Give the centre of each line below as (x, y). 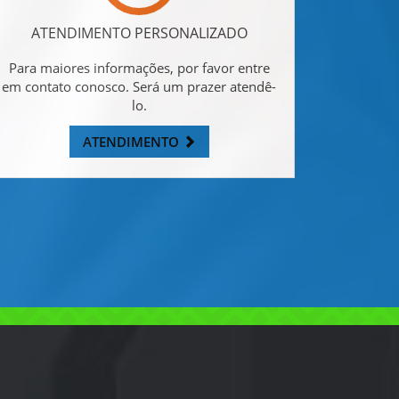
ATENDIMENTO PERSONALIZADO (139, 33)
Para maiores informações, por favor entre (139, 67)
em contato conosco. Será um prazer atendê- (139, 86)
